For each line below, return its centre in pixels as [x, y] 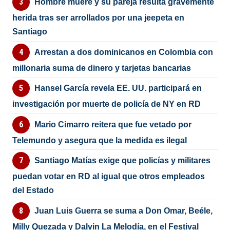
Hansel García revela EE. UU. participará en [118, 88]
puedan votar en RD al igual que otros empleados [109, 177]
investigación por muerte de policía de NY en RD [107, 104]
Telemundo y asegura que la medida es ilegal [100, 140]
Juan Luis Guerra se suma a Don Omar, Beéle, [123, 210]
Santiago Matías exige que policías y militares [122, 161]
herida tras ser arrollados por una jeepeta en [99, 18]
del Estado [33, 190]
